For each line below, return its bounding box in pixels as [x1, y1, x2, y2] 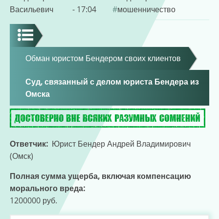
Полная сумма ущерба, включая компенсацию [10, 170, 191, 181]
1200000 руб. [10, 195, 57, 206]
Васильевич [10, 4, 53, 15]
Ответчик [10, 138, 46, 149]
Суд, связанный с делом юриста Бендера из [25, 76, 199, 87]
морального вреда [10, 182, 83, 194]
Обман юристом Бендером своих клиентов [25, 53, 181, 64]
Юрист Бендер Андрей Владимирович [52, 138, 191, 149]
